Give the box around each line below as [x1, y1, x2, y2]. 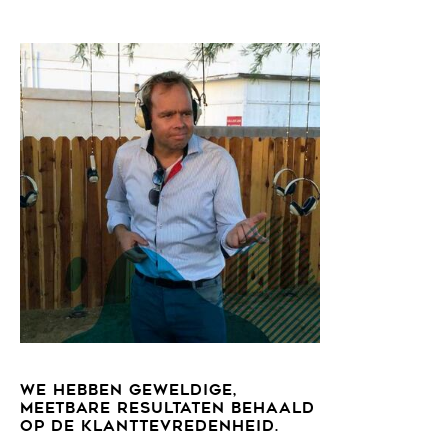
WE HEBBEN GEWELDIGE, [20, 384, 237, 399]
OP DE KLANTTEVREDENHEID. [20, 420, 279, 435]
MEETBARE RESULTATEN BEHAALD [20, 402, 315, 417]
